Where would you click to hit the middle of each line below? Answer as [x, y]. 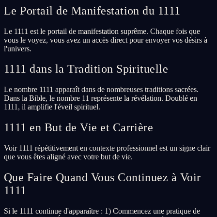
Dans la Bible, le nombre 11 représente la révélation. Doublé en [101, 98]
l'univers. [18, 48]
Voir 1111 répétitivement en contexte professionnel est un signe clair [107, 148]
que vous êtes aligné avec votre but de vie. [68, 157]
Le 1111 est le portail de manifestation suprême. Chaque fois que [102, 31]
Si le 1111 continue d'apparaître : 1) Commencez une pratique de [102, 211]
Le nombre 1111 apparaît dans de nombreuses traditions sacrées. [101, 90]
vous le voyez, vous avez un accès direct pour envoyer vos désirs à [106, 40]
